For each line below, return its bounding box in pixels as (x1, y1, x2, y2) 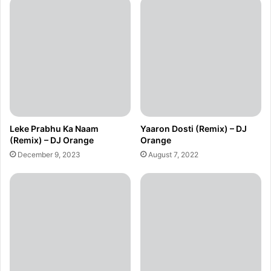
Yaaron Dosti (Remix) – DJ (140, 123, 247, 134)
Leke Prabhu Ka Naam (10, 123, 99, 134)
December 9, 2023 (18, 150, 80, 160)
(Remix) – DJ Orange (10, 135, 94, 146)
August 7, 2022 (148, 150, 198, 160)
